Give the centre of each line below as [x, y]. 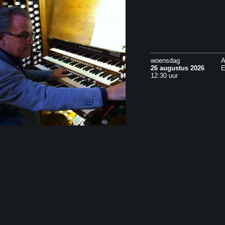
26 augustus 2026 [178, 68]
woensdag [165, 61]
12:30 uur [164, 76]
